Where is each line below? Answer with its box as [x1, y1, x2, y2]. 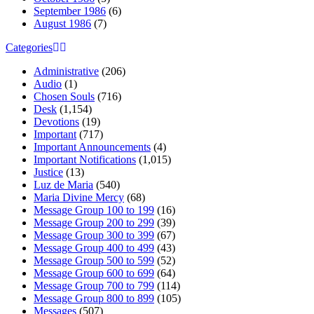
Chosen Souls [34, 90, 95, 102]
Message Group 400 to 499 [34, 241, 154, 254]
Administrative [34, 64, 99, 77]
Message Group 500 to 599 [34, 254, 154, 266]
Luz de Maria [34, 178, 93, 191]
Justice [34, 165, 63, 178]
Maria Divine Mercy [34, 191, 124, 203]
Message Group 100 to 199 [34, 203, 154, 216]
